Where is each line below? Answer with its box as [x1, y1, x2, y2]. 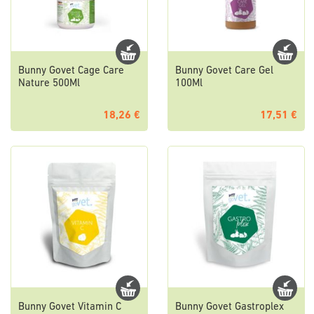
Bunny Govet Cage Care [18, 65, 124, 76]
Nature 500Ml [18, 78, 80, 89]
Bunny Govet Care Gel [175, 65, 273, 76]
